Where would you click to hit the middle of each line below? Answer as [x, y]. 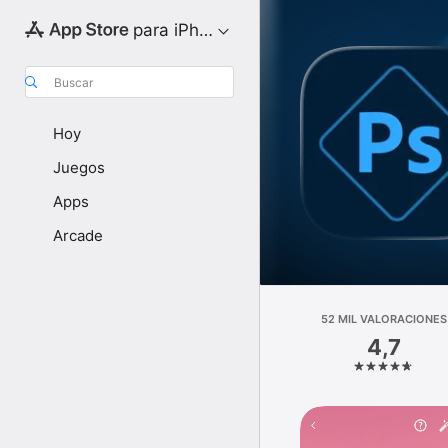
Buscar [73, 82]
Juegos [79, 167]
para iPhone [180, 30]
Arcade [78, 235]
